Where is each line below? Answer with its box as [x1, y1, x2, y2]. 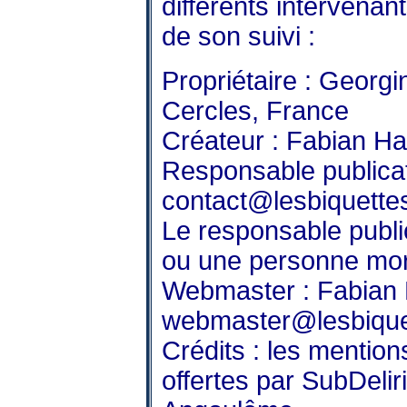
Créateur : [162, 125, 286, 155]
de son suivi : [162, 21, 315, 51]
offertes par [162, 365, 302, 395]
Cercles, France [162, 95, 349, 125]
